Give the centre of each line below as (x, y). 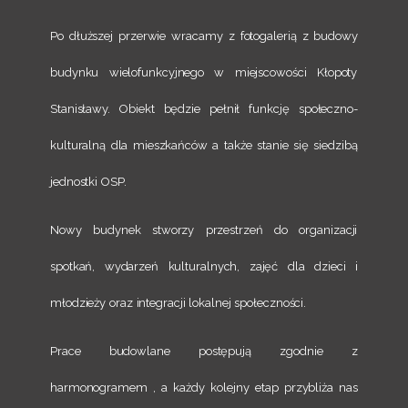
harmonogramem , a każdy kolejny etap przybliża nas (204, 387)
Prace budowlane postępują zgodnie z (204, 351)
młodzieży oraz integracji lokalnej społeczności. (180, 302)
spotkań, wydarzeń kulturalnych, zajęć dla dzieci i (204, 266)
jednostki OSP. (88, 181)
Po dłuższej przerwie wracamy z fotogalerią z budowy (204, 36)
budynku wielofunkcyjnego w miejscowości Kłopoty (204, 72)
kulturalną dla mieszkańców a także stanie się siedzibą (204, 145)
